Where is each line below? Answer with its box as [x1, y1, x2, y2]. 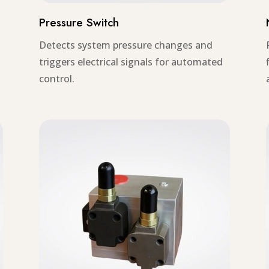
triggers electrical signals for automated [38, 55, 223, 69]
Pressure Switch [38, 14, 119, 31]
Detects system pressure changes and [38, 38, 213, 52]
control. [38, 72, 74, 86]
